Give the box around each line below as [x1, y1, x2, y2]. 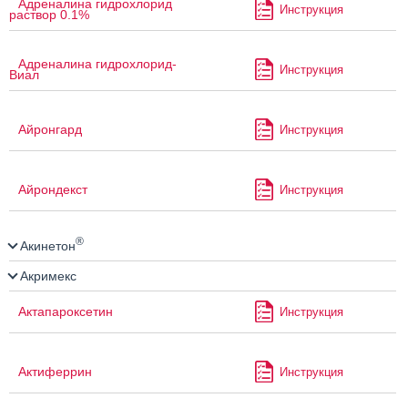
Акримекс [16, 269, 76, 284]
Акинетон [16, 238, 76, 253]
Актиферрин [18, 364, 92, 380]
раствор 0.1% [9, 7, 89, 23]
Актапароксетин [18, 304, 113, 320]
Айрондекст [18, 182, 87, 198]
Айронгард [18, 122, 82, 138]
